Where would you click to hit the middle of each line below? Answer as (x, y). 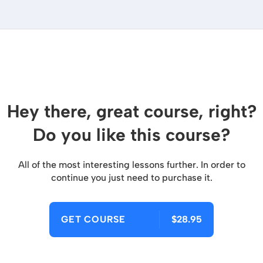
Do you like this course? (131, 135)
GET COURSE (93, 219)
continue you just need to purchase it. (131, 178)
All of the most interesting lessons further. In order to (131, 165)
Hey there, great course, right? (131, 111)
